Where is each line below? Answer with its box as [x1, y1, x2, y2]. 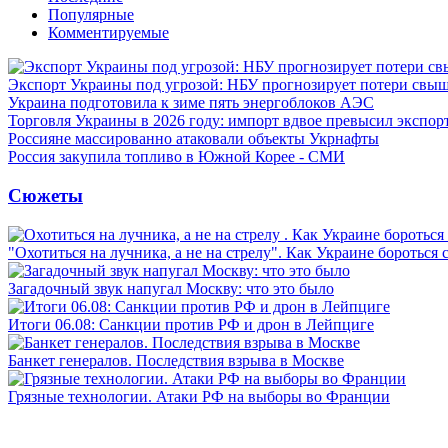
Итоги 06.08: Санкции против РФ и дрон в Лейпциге [8, 315, 374, 333]
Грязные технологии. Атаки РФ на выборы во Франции [8, 387, 390, 405]
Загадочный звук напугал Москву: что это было [8, 279, 334, 297]
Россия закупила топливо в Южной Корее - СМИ [8, 148, 345, 166]
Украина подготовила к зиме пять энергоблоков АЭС [8, 94, 374, 112]
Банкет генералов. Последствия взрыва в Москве [8, 351, 344, 369]
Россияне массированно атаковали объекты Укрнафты [8, 130, 379, 148]
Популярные [48, 6, 134, 24]
